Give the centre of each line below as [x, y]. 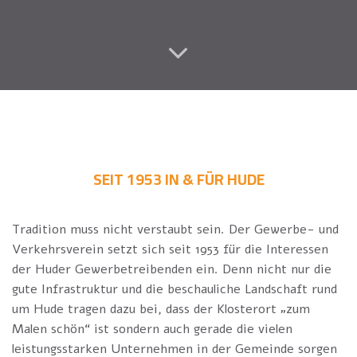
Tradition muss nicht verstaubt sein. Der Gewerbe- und [175, 230]
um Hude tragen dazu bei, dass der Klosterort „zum [161, 310]
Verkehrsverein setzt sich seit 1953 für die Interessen [170, 250]
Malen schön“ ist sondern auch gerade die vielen [152, 330]
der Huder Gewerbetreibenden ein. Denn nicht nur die [172, 270]
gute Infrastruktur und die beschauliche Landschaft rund [175, 290]
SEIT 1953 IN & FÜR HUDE [178, 179]
